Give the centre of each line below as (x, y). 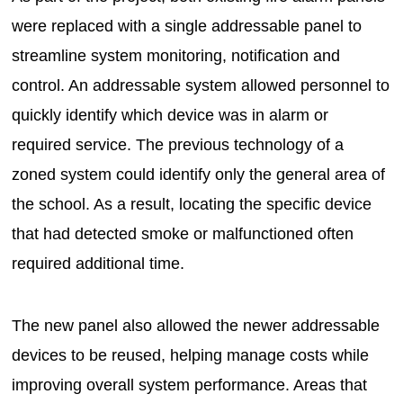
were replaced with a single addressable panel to (187, 26)
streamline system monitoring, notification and (176, 55)
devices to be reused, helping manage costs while (191, 355)
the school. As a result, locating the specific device (192, 204)
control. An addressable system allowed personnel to (201, 85)
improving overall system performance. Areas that (190, 385)
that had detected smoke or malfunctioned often (183, 233)
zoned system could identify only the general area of (199, 174)
